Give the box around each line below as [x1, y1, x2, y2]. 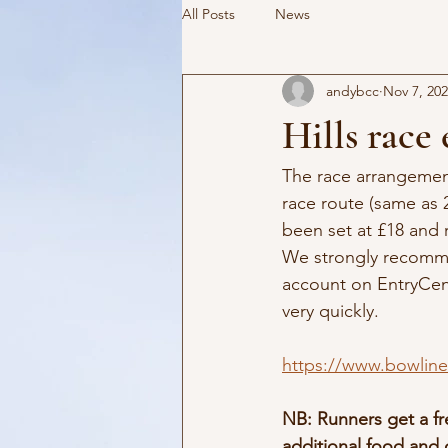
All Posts [182, 4, 235, 23]
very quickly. [282, 300, 379, 322]
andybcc [326, 81, 379, 100]
